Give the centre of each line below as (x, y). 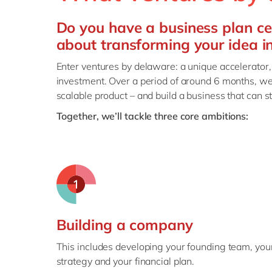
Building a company (124, 225)
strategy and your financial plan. (125, 261)
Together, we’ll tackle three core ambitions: (152, 116)
